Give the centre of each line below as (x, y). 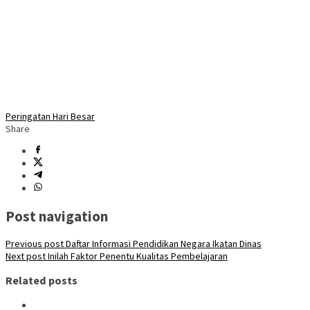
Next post (26, 256)
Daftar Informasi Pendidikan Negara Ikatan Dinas (163, 243)
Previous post (35, 243)
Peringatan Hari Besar (50, 117)
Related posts (42, 281)
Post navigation (57, 216)
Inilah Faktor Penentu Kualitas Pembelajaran (137, 256)
